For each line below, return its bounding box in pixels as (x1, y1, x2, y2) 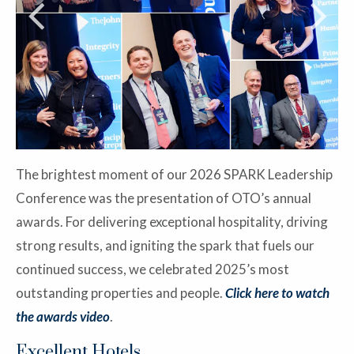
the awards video (16, 307, 110, 325)
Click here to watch (225, 284, 330, 301)
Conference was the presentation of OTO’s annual (16, 189, 311, 206)
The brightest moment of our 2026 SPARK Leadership (16, 165, 333, 183)
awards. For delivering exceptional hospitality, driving (16, 213, 328, 230)
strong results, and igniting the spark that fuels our (16, 236, 314, 254)
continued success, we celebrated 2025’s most (16, 260, 289, 277)
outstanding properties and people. (16, 284, 225, 301)
